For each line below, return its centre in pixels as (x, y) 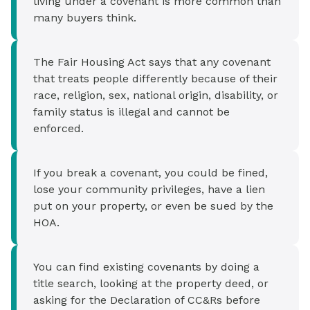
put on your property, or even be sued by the (153, 206)
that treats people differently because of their (155, 79)
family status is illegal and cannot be (131, 112)
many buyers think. (85, 18)
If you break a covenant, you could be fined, (151, 173)
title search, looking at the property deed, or (151, 283)
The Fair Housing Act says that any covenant (152, 62)
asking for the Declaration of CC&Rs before (147, 300)
